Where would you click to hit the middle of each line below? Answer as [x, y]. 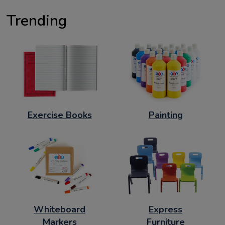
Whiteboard [60, 210]
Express [165, 210]
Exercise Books [60, 115]
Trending [37, 21]
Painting [165, 115]
